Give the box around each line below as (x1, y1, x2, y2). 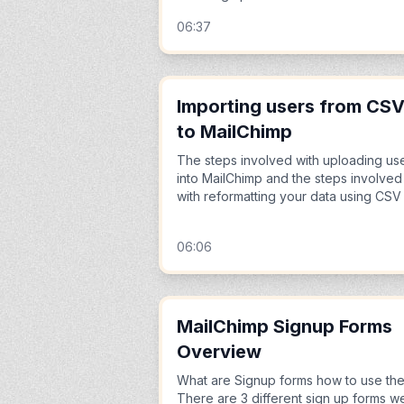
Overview (177, 341, 262, 363)
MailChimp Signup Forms (177, 316, 392, 337)
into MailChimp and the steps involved (177, 170, 402, 186)
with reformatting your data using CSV (177, 188, 401, 204)
